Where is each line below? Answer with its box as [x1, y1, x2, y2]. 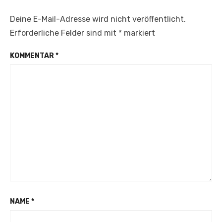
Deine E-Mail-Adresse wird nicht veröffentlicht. [10, 14, 186, 24]
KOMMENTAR [10, 52, 55, 60]
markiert [122, 28, 155, 38]
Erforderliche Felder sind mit [10, 28, 118, 38]
